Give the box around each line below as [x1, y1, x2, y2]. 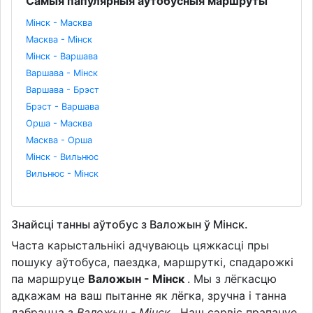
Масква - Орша [26, 134, 92, 145]
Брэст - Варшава [26, 101, 99, 112]
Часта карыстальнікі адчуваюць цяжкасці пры [11, 238, 269, 252]
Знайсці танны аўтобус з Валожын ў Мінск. [11, 217, 248, 231]
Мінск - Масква [26, 17, 92, 28]
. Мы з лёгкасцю [187, 271, 277, 286]
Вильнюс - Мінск [26, 168, 99, 179]
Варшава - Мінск [26, 67, 98, 78]
